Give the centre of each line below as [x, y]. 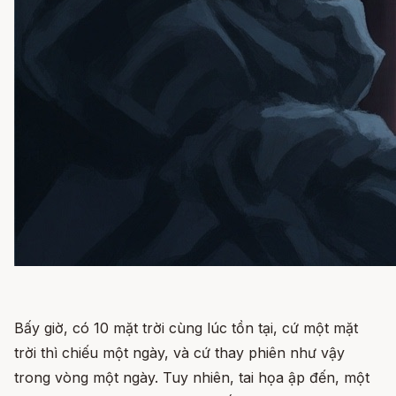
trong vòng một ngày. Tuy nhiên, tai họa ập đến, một [192, 377]
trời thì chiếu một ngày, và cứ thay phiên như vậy [179, 352]
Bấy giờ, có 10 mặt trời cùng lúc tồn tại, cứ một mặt [186, 327]
